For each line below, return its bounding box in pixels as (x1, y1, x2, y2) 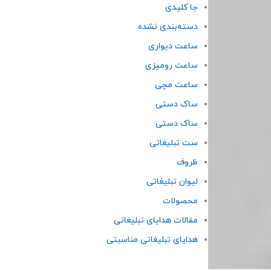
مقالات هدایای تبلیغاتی (113, 215, 198, 226)
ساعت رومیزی (145, 60, 198, 71)
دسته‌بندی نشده (137, 21, 198, 33)
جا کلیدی (165, 2, 198, 13)
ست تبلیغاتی (149, 137, 198, 149)
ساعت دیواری (148, 41, 198, 52)
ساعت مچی (154, 79, 198, 91)
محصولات (162, 195, 198, 207)
